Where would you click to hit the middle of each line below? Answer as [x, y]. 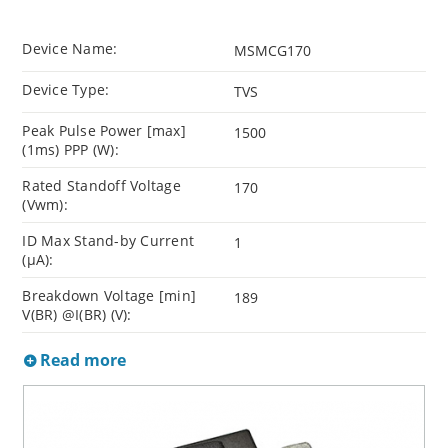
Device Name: [70, 49]
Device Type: [66, 90]
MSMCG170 [272, 51]
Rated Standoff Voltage [101, 186]
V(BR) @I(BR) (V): [77, 315]
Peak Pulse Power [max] [104, 131]
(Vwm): [45, 205]
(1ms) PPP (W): [70, 150]
